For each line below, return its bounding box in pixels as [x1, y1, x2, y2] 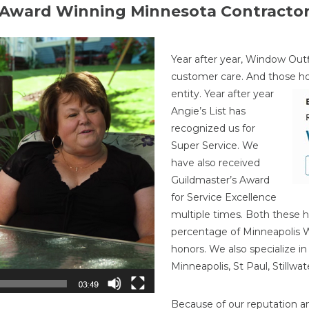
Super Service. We [171, 139, 259, 152]
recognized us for [171, 122, 255, 134]
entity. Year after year [171, 88, 274, 100]
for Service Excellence [171, 191, 277, 203]
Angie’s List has [171, 105, 246, 117]
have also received [171, 157, 260, 169]
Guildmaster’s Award [171, 174, 270, 186]
